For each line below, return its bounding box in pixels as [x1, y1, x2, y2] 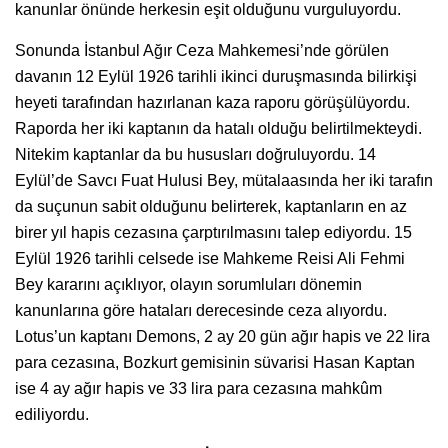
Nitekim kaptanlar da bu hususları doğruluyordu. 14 [15, 146, 376, 164]
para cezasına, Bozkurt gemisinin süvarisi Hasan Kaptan [15, 354, 415, 372]
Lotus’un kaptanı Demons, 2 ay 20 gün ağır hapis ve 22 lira [15, 328, 430, 346]
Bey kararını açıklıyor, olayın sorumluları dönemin [15, 276, 362, 294]
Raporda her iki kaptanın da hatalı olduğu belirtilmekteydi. [15, 120, 422, 138]
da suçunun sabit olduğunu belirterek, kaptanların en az [15, 198, 407, 216]
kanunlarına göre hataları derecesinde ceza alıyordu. [15, 302, 387, 320]
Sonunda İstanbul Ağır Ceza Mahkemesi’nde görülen [15, 42, 389, 60]
